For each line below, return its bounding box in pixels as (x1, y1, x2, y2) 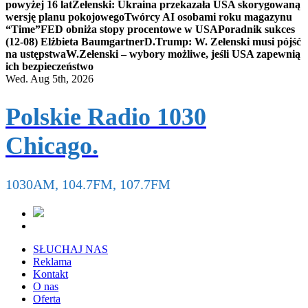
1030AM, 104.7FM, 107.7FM (5, 176, 170, 192)
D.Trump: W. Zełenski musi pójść (144, 36, 301, 48)
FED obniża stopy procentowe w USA (41, 23, 218, 36)
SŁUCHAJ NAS (33, 243, 108, 255)
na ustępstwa (5, 48, 66, 60)
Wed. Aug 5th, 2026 (5, 73, 93, 85)
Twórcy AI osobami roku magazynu (124, 11, 292, 23)
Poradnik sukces (218, 23, 295, 36)
